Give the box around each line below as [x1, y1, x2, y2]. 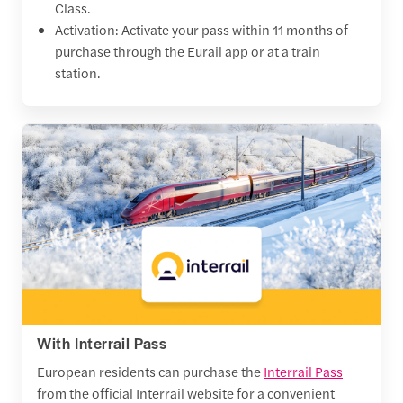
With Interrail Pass [37, 331, 167, 354]
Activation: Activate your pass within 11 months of [55, 19, 348, 39]
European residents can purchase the [37, 361, 264, 381]
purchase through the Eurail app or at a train [55, 40, 320, 60]
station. [55, 62, 101, 82]
